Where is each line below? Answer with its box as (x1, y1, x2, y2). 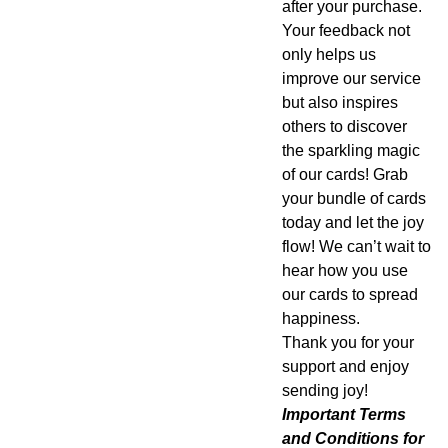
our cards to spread (281, 286, 418, 303)
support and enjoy (281, 358, 409, 375)
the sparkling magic (281, 142, 420, 159)
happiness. (281, 310, 360, 327)
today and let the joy (281, 214, 424, 231)
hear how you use (281, 262, 408, 279)
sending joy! (281, 382, 368, 399)
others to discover (281, 118, 407, 135)
